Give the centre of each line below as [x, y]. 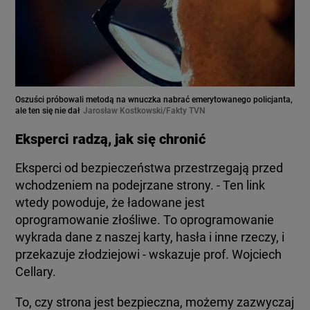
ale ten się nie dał [48, 110]
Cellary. [36, 271]
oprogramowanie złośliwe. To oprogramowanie [145, 219]
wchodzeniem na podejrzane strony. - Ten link [140, 185]
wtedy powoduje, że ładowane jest [110, 202]
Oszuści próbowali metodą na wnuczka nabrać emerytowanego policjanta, [154, 99]
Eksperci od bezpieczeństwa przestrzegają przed [149, 167]
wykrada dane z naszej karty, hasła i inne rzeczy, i [150, 237]
